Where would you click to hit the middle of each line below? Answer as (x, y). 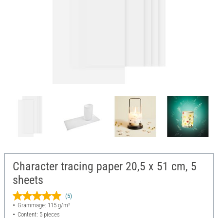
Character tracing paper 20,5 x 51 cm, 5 (105, 167)
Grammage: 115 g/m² (44, 205)
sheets (28, 180)
